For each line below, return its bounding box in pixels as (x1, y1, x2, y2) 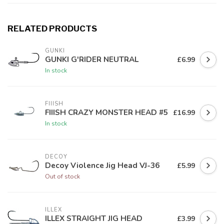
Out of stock (45, 171, 80, 180)
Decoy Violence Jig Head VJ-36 (45, 159, 159, 170)
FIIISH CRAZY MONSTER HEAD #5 (45, 106, 168, 117)
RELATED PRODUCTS (7, 23, 97, 34)
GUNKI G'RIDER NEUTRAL (45, 53, 138, 64)
